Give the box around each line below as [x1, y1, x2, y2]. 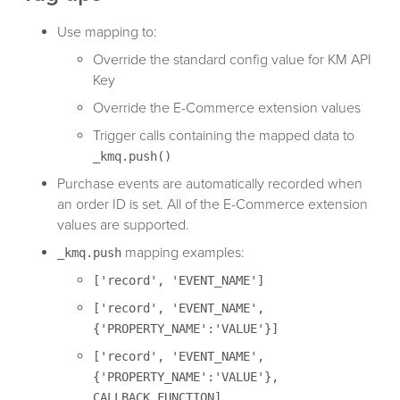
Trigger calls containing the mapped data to [93, 126, 354, 145]
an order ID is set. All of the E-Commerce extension [57, 195, 368, 213]
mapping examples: [121, 243, 245, 262]
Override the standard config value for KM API [93, 50, 371, 69]
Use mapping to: [57, 22, 157, 41]
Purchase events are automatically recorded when [57, 174, 362, 193]
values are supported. [57, 215, 189, 234]
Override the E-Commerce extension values [93, 98, 361, 117]
